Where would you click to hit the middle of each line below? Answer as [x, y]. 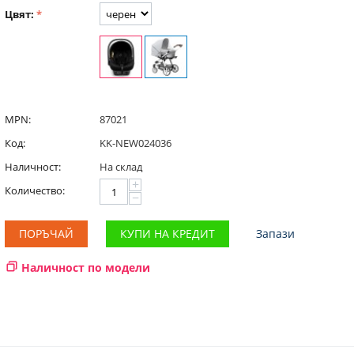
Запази [275, 233]
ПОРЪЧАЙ [46, 233]
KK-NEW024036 [136, 143]
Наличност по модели [86, 267]
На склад [121, 167]
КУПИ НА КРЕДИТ [168, 233]
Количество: [35, 190]
